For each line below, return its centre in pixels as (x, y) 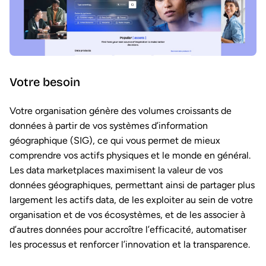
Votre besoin (45, 82)
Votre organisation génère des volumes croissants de (121, 110)
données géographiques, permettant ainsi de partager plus (132, 185)
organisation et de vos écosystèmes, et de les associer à (127, 214)
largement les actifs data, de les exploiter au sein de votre (131, 199)
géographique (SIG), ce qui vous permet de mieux (115, 140)
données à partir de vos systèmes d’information (109, 125)
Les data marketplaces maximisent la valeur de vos (116, 170)
